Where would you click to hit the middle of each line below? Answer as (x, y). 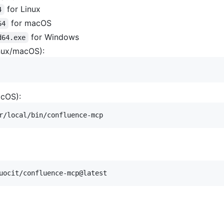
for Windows (53, 37)
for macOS (30, 23)
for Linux (22, 9)
